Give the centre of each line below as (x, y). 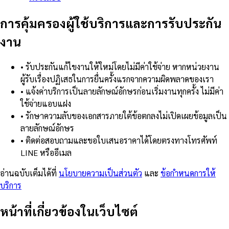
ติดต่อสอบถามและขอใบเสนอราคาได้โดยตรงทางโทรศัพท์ (121, 140)
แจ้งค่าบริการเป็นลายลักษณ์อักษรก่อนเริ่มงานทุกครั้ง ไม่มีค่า (124, 91)
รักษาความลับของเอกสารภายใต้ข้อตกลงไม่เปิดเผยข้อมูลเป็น (126, 116)
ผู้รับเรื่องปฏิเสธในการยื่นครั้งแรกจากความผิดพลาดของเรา (117, 79)
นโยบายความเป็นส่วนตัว (100, 173)
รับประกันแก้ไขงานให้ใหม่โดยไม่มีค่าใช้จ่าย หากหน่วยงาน (122, 67)
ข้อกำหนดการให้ (188, 173)
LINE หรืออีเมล (46, 153)
